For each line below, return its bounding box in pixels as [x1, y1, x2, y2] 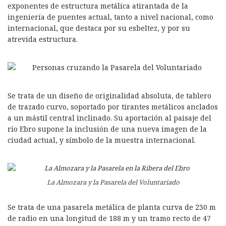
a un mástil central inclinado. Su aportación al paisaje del [8, 113, 211, 123]
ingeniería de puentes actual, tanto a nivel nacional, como [8, 12, 213, 22]
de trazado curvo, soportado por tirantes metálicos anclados [8, 102, 218, 111]
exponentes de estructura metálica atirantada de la [8, 1, 188, 11]
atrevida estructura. [8, 34, 78, 44]
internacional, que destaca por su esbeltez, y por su [8, 23, 190, 33]
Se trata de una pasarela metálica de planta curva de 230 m [8, 202, 216, 212]
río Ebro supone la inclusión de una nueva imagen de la [8, 124, 207, 134]
